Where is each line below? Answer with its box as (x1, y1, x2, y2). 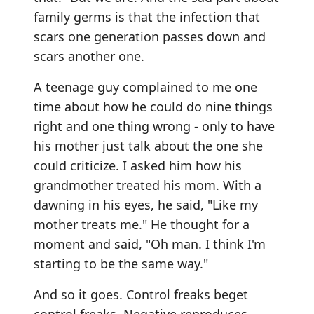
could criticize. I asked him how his (34, 157, 242, 174)
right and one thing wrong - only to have (34, 118, 275, 135)
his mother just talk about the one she (34, 137, 263, 154)
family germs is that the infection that (34, 8, 260, 25)
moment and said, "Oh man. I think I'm (34, 235, 266, 252)
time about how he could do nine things (34, 98, 273, 115)
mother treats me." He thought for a (34, 216, 250, 233)
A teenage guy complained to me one (34, 78, 257, 95)
